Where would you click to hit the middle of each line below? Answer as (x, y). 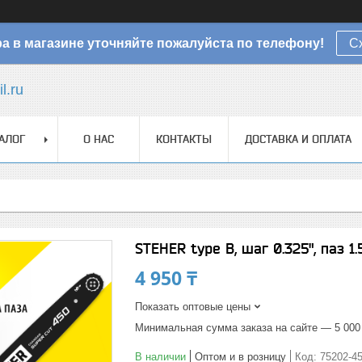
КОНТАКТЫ (184, 139)
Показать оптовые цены (193, 307)
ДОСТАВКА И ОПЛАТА (298, 139)
